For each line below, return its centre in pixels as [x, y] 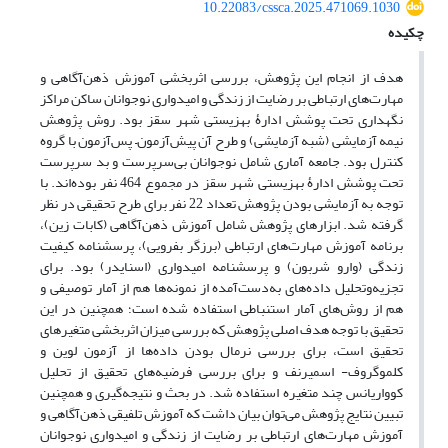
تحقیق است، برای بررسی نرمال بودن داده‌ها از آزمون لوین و [221, 351]
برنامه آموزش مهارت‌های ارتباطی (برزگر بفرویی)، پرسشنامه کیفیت [221, 246]
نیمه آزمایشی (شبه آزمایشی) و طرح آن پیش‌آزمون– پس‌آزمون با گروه [221, 141]
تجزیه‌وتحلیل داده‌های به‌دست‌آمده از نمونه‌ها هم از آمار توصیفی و [221, 288]
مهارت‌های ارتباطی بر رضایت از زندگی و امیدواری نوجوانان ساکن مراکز [221, 99]
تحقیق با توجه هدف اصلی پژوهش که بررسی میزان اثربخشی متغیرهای [221, 330]
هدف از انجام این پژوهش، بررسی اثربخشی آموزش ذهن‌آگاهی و [221, 78]
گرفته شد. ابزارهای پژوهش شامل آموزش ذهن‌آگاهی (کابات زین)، [221, 225]
